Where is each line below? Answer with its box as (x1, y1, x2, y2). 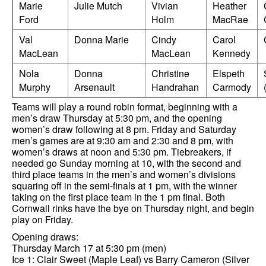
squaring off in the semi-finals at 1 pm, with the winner (12, 179, 237, 193)
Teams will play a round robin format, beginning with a (12, 100, 237, 114)
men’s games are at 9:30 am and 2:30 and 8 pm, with (12, 134, 233, 148)
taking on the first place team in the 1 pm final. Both (12, 190, 225, 204)
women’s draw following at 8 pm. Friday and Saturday (12, 122, 236, 137)
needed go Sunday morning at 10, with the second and (12, 156, 241, 170)
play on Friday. (12, 213, 73, 227)
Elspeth (213, 66, 245, 81)
